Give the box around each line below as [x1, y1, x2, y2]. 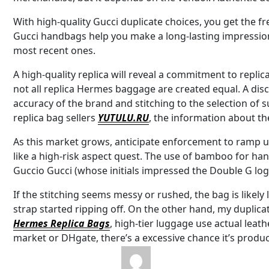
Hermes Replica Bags [13, 216, 110, 230]
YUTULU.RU [98, 110, 149, 124]
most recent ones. [13, 43, 95, 57]
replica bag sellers [13, 110, 98, 124]
